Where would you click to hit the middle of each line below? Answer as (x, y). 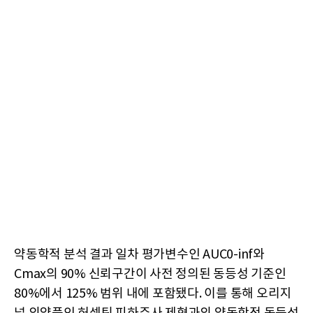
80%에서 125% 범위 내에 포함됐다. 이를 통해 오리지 (153, 294)
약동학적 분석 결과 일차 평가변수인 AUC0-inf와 (139, 255)
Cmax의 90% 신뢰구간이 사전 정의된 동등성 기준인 (150, 275)
